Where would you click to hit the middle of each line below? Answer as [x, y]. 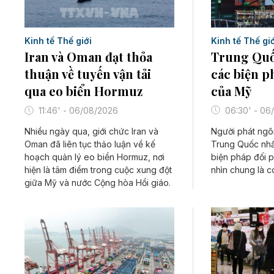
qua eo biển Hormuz [83, 91]
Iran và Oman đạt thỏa [88, 57]
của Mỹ [231, 91]
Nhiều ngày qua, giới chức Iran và [91, 131]
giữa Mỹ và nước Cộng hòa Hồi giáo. [98, 183]
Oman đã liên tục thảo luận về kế [90, 144]
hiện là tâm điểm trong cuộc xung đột [98, 170]
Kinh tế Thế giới [58, 41]
